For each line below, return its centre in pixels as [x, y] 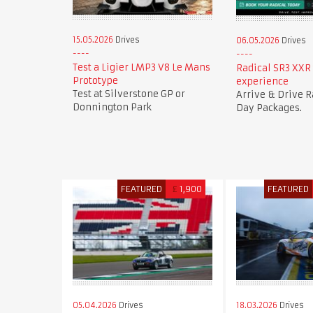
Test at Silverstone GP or [129, 94]
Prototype [95, 81]
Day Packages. [269, 108]
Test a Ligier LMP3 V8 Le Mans [141, 68]
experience [262, 81]
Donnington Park [112, 108]
